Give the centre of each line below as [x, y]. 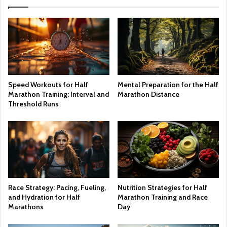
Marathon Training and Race [163, 197]
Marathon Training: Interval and [59, 94]
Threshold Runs [33, 104]
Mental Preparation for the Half [168, 84]
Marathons [26, 207]
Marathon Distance [148, 94]
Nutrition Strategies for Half [162, 188]
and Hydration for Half [44, 197]
